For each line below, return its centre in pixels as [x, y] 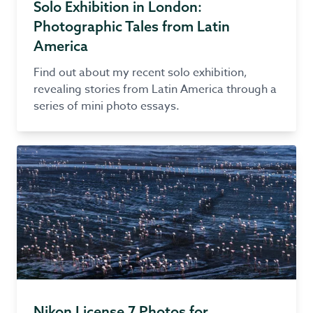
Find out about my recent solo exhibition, [140, 73]
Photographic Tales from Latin [132, 26]
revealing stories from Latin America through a [155, 89]
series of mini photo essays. [107, 106]
